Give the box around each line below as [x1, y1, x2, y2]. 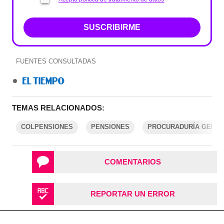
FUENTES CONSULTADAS [16, 57, 96, 65]
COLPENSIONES [21, 123, 73, 131]
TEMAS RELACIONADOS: [12, 103, 104, 112]
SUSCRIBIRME [83, 23, 140, 32]
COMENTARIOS [104, 157, 161, 166]
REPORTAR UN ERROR [90, 189, 175, 198]
